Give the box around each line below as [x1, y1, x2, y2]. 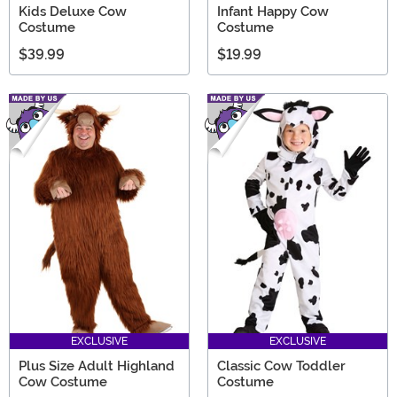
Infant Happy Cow [217, 3, 329, 19]
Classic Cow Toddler [217, 358, 346, 375]
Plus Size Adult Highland [19, 358, 175, 375]
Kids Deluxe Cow [19, 3, 127, 19]
